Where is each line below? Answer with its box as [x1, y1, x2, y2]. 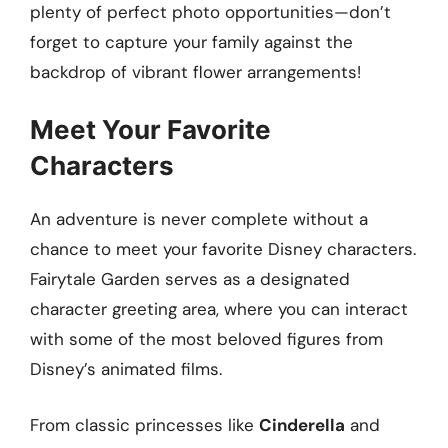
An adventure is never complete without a [30, 208, 368, 231]
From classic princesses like [30, 413, 259, 436]
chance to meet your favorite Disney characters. [30, 238, 416, 261]
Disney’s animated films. [30, 358, 222, 381]
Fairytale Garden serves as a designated [30, 268, 350, 291]
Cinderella [259, 413, 345, 436]
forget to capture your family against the [30, 30, 353, 53]
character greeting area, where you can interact [30, 298, 408, 321]
